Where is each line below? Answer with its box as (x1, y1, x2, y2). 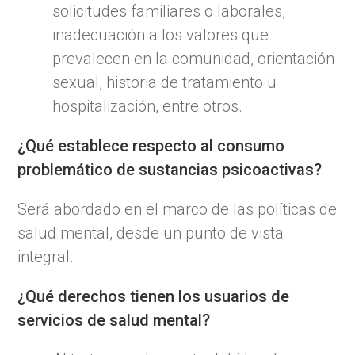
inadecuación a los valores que (52, 25, 269, 44)
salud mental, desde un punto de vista (17, 223, 284, 242)
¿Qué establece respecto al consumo (17, 136, 285, 155)
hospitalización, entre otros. (52, 96, 243, 116)
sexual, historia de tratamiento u (52, 72, 277, 92)
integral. (17, 246, 74, 266)
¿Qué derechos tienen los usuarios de (17, 286, 290, 306)
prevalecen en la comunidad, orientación (52, 48, 335, 68)
